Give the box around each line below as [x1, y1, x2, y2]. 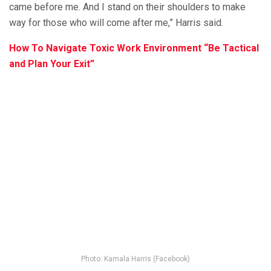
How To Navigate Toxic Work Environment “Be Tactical [9, 42, 259, 54]
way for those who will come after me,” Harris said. [9, 17, 223, 29]
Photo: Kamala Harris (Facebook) [81, 254, 190, 263]
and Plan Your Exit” [9, 58, 94, 70]
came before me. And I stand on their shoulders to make [9, 1, 246, 13]
